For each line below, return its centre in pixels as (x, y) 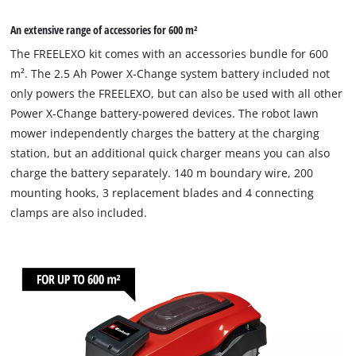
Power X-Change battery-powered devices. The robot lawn (165, 114)
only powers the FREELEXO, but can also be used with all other (177, 94)
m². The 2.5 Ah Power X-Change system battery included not (170, 74)
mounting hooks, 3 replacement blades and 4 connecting (163, 193)
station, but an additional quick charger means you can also (170, 153)
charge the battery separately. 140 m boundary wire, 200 (162, 173)
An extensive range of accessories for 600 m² (104, 30)
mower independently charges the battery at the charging (165, 133)
